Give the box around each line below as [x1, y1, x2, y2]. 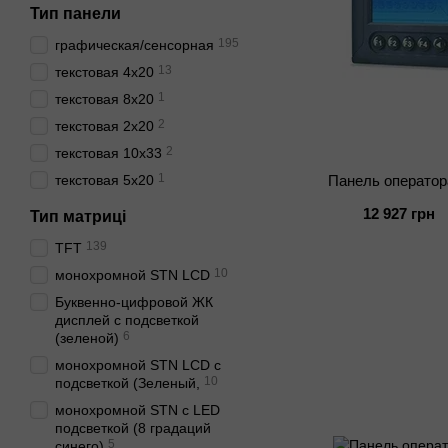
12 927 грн [363, 205, 436, 223]
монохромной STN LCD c [55, 357, 221, 373]
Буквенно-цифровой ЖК [55, 294, 213, 310]
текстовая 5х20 [55, 172, 154, 188]
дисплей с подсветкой [55, 312, 199, 328]
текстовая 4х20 [55, 64, 154, 80]
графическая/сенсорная [55, 37, 214, 53]
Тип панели [30, 5, 121, 22]
